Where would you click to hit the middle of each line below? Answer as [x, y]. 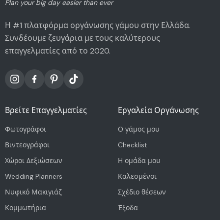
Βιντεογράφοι [27, 145]
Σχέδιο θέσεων [142, 192]
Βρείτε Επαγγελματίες [46, 110]
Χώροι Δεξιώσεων [34, 160]
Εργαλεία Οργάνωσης [158, 110]
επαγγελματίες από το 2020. [58, 51]
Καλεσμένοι [137, 176]
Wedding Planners [34, 176]
